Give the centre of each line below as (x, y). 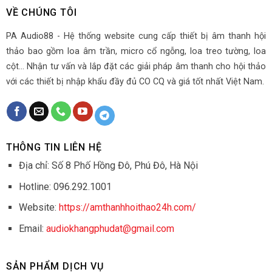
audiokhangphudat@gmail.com (110, 228)
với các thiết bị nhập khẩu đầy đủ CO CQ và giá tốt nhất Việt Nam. (135, 82)
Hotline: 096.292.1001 (65, 186)
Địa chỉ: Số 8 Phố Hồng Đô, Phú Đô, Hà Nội (108, 165)
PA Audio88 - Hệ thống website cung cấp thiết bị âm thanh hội (136, 36)
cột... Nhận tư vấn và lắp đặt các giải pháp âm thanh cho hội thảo (136, 67)
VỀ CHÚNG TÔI (41, 13)
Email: (32, 228)
